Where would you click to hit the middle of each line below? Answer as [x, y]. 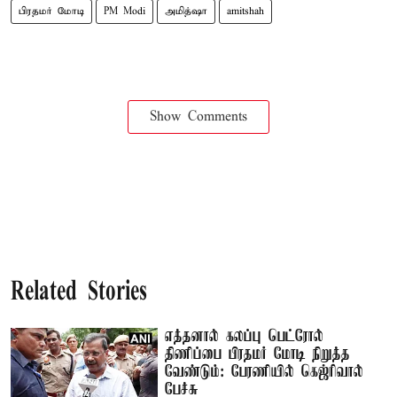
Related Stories [79, 292]
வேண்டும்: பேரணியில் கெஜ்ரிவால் [265, 372]
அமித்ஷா [186, 11]
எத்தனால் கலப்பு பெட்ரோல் [245, 336]
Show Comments [198, 117]
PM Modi [125, 11]
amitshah [245, 11]
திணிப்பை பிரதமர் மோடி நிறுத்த [258, 354]
